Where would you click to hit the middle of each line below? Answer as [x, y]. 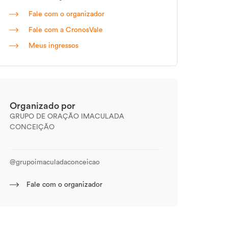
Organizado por [42, 106]
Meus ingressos [52, 46]
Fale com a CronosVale [65, 30]
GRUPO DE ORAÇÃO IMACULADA [67, 117]
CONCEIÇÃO [32, 127]
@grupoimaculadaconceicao [55, 162]
